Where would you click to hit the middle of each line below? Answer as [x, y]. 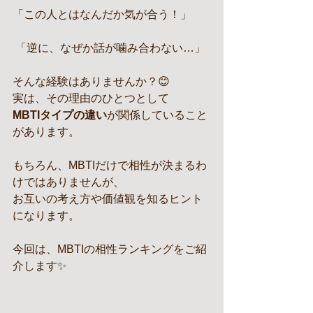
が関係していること [157, 115]
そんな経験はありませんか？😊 [91, 81]
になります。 [46, 216]
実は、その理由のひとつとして [91, 98]
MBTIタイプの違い [60, 115]
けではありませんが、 [68, 182]
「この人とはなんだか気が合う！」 [102, 14]
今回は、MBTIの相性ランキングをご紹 [110, 249]
